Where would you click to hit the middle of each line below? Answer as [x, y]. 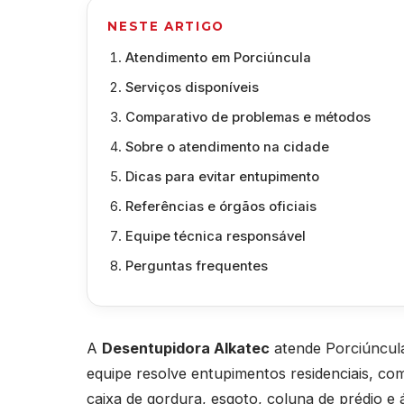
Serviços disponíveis [192, 88]
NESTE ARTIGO [166, 26]
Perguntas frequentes [196, 266]
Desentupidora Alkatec [186, 348]
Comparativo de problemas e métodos [248, 118]
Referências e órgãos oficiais [220, 207]
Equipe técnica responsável [215, 237]
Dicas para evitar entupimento [222, 177]
